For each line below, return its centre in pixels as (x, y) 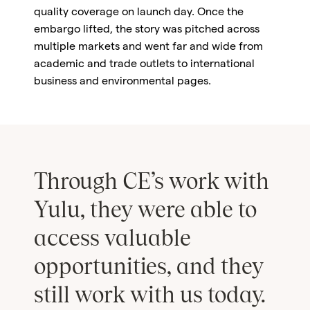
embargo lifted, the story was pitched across (146, 31)
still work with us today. (149, 297)
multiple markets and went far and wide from (148, 48)
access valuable (112, 240)
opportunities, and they (148, 268)
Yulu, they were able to (145, 211)
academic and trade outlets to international (144, 65)
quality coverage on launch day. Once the (138, 13)
